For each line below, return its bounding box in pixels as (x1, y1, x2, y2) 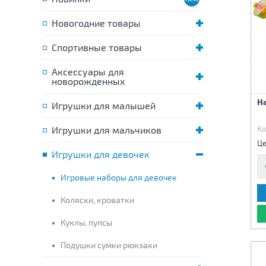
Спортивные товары (52, 42, 142, 53)
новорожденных (52, 75, 125, 87)
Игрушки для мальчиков (52, 124, 161, 135)
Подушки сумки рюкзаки (61, 240, 157, 250)
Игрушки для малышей (52, 100, 156, 111)
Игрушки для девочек (52, 148, 150, 160)
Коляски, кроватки (61, 195, 134, 205)
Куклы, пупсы (61, 217, 112, 227)
